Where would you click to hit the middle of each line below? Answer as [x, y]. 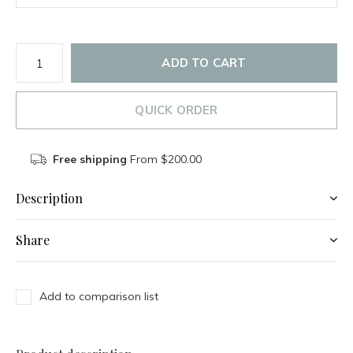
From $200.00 [164, 159]
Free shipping [89, 159]
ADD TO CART [204, 63]
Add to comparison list [99, 296]
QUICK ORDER [176, 110]
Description [49, 198]
